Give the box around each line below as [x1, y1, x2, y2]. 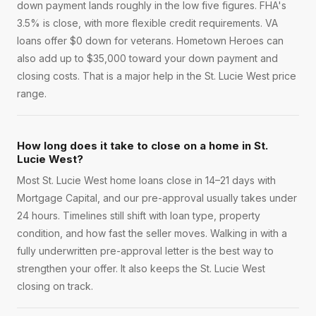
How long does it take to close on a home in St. [17, 139, 268, 153]
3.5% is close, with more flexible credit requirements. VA [17, 17, 278, 30]
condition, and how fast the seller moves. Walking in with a [17, 227, 287, 240]
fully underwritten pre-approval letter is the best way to [17, 245, 274, 257]
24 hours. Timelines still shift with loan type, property [17, 209, 260, 222]
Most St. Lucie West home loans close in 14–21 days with [17, 174, 276, 187]
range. [17, 87, 47, 100]
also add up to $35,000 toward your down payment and [17, 52, 278, 65]
